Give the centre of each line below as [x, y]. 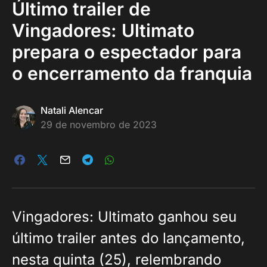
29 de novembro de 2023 [99, 125]
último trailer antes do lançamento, [128, 238]
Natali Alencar [72, 110]
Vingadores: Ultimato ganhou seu [124, 217]
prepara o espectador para [127, 52]
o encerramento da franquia [132, 73]
